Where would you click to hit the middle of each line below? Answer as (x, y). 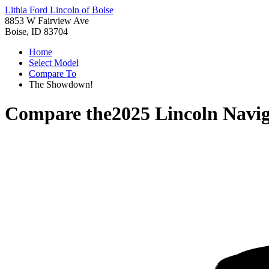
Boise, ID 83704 (36, 32)
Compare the (58, 114)
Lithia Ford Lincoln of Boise (59, 10)
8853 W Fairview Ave (47, 21)
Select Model (54, 63)
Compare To (53, 74)
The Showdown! (61, 84)
